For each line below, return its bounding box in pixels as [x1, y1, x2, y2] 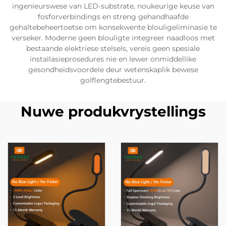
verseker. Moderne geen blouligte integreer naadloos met [11, 33, 215, 42]
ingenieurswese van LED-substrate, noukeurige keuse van [12, 2, 214, 11]
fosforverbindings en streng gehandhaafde [37, 12, 189, 21]
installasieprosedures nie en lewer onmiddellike [30, 54, 196, 64]
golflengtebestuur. [80, 76, 146, 85]
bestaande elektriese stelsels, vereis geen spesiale [26, 44, 200, 53]
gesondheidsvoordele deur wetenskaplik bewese [28, 65, 198, 74]
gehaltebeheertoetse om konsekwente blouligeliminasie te [9, 23, 217, 32]
